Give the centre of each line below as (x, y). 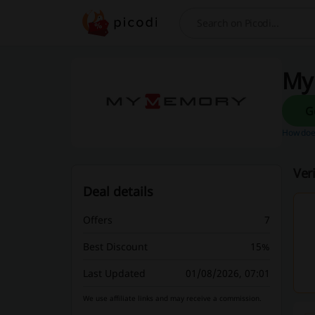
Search (198, 30)
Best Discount (115, 246)
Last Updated (114, 273)
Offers (97, 220)
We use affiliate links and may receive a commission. (172, 298)
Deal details (118, 191)
